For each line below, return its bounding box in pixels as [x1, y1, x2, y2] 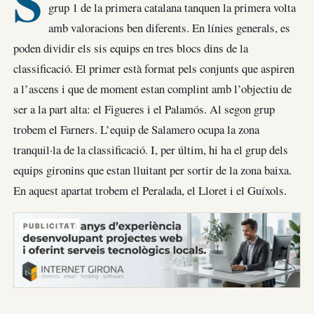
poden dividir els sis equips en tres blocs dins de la [13, 39, 248, 56]
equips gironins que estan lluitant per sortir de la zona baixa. [13, 161, 292, 178]
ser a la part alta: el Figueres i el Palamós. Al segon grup [13, 100, 275, 117]
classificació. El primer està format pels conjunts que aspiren [13, 60, 294, 76]
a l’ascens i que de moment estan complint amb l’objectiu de [13, 80, 292, 97]
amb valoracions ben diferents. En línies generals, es [48, 19, 290, 36]
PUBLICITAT [23, 221, 76, 230]
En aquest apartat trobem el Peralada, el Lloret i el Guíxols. [13, 182, 287, 198]
